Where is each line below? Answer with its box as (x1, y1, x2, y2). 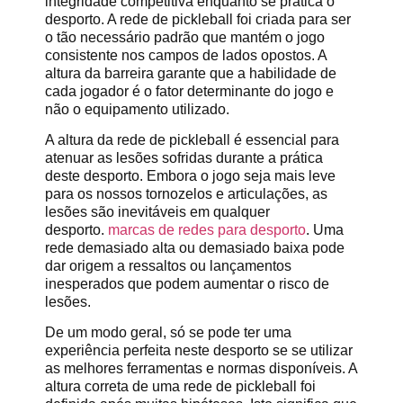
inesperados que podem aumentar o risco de (45, 275, 329, 291)
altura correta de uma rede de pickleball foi (45, 379, 316, 395)
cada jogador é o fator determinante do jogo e (45, 83, 334, 99)
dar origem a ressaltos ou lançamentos (45, 257, 291, 273)
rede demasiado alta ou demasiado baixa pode (45, 239, 345, 255)
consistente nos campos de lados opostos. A (45, 47, 327, 63)
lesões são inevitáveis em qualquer (45, 203, 270, 219)
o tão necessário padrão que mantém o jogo (45, 29, 325, 45)
